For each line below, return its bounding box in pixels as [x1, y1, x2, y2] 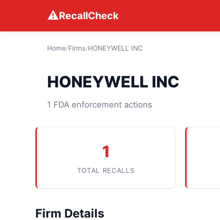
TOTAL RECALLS [77, 166, 135, 174]
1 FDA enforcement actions [47, 100, 152, 110]
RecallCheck [59, 10, 119, 22]
